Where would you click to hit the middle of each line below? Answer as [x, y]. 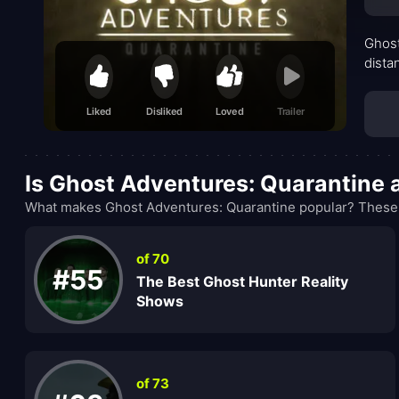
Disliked [165, 112]
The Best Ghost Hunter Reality [242, 281]
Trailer [291, 112]
